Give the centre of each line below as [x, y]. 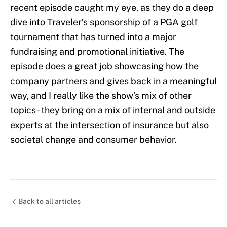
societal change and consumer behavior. [93, 140]
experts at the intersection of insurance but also [109, 125]
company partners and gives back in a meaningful [113, 81]
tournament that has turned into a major [93, 37]
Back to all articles [49, 201]
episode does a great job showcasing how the [104, 66]
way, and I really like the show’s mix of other [101, 96]
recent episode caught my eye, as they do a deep [112, 8]
